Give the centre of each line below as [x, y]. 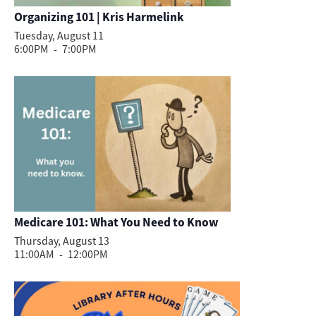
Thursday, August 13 [62, 241]
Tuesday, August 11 [59, 36]
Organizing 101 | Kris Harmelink [99, 17]
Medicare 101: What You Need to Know [116, 222]
